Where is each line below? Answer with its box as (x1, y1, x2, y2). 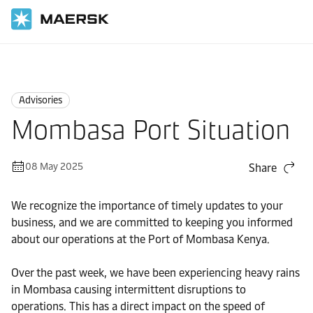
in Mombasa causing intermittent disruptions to (11, 283, 246, 296)
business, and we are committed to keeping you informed (11, 216, 293, 229)
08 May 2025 (25, 161, 83, 173)
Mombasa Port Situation (11, 114, 291, 146)
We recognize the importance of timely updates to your (11, 199, 282, 212)
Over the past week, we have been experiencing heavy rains (11, 266, 300, 279)
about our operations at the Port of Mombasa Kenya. (11, 233, 270, 246)
